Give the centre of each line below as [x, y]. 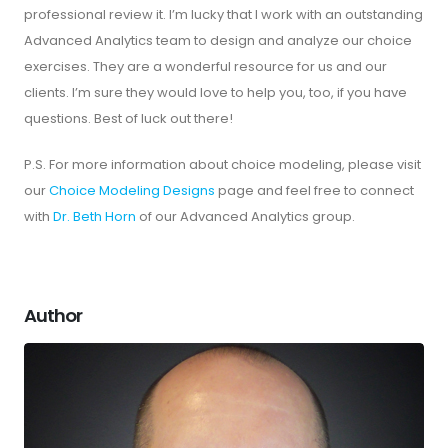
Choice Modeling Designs [132, 190]
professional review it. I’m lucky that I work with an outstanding [223, 14]
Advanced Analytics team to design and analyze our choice [218, 40]
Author [53, 315]
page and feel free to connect [314, 190]
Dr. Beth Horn [94, 216]
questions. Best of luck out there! [128, 118]
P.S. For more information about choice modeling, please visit [222, 164]
